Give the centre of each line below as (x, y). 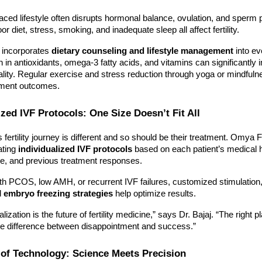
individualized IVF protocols (75, 149)
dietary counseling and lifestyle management (142, 51)
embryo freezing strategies (58, 193)
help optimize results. (154, 193)
